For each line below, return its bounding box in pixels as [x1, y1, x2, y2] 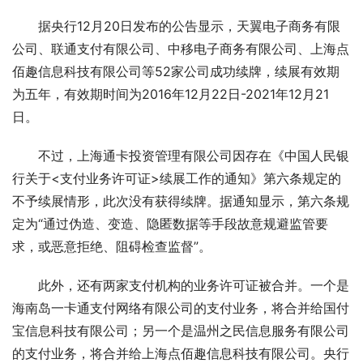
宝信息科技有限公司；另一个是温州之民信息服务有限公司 [12, 322, 349, 339]
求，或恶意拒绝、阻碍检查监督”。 [12, 238, 211, 254]
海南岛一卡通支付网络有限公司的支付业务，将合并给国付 [12, 300, 349, 316]
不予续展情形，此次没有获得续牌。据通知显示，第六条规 [12, 193, 349, 209]
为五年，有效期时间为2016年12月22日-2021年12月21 [12, 86, 329, 102]
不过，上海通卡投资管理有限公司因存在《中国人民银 [38, 147, 349, 164]
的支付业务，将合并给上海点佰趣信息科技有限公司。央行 [12, 345, 349, 361]
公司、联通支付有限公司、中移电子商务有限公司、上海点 [12, 41, 349, 57]
